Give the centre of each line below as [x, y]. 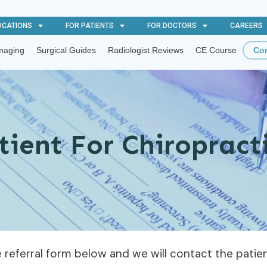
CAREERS [246, 26]
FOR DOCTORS [172, 26]
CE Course [216, 50]
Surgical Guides [66, 50]
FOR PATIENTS [89, 26]
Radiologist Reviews [145, 50]
